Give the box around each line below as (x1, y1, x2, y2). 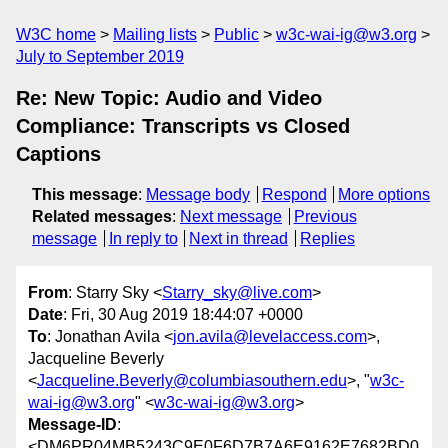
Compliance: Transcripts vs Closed (16, 115, 350, 137)
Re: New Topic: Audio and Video (16, 87, 322, 109)
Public (214, 26, 259, 43)
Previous (293, 208, 357, 225)
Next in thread (189, 230, 289, 247)
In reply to (108, 230, 178, 247)
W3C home (16, 26, 96, 43)
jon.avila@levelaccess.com (173, 328, 367, 346)
